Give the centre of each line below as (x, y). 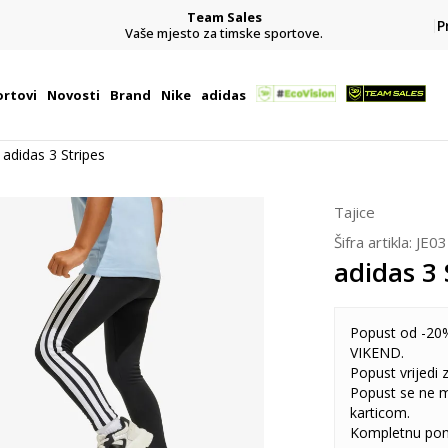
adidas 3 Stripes (54, 154)
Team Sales (224, 16)
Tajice (354, 212)
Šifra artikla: (375, 242)
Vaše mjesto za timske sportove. (224, 32)
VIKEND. (377, 352)
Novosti (73, 95)
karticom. (380, 412)
